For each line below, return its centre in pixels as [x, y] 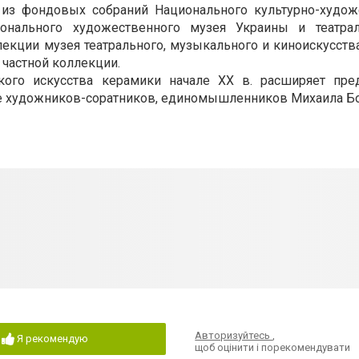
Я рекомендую [52, 338]
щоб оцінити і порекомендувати [273, 347]
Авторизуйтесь [234, 335]
